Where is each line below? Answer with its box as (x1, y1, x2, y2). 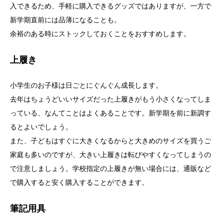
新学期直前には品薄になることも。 (10, 15, 121, 25)
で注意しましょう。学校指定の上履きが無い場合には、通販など (10, 163, 211, 173)
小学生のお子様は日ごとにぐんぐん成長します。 (10, 80, 163, 90)
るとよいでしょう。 (10, 121, 72, 131)
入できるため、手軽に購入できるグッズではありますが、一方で (10, 1, 211, 11)
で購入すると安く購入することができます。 (10, 177, 149, 187)
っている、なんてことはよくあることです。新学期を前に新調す (10, 108, 211, 117)
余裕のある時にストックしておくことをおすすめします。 (10, 29, 190, 39)
